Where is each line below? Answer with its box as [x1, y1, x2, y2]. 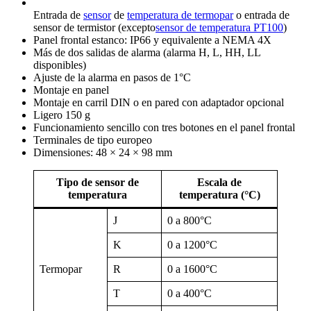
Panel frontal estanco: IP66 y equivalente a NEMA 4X [33, 34, 271, 47]
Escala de [197, 176, 242, 189]
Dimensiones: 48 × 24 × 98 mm [33, 146, 172, 159]
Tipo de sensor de [56, 176, 139, 189]
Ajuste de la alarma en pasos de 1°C [33, 72, 191, 84]
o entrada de [233, 9, 289, 22]
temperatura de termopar [127, 9, 233, 22]
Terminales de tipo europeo [33, 134, 152, 146]
